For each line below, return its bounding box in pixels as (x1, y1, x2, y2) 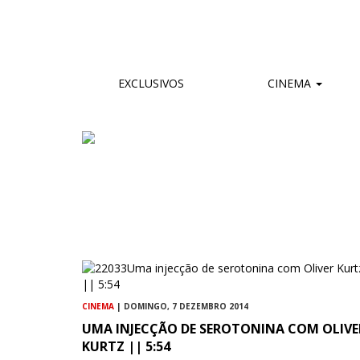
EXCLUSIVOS (118, 75, 184, 91)
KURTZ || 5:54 (82, 337, 170, 355)
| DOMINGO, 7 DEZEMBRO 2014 (114, 300, 248, 312)
